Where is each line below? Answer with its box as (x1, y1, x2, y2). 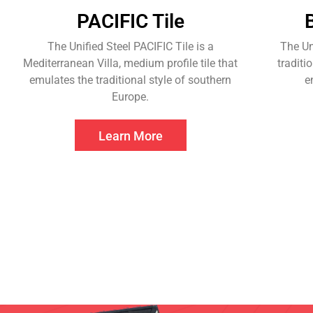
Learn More (98, 129, 163, 144)
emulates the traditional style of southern (29, 73, 232, 87)
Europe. (112, 90, 150, 104)
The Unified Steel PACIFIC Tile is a (47, 40, 214, 54)
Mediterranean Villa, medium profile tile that (23, 57, 238, 71)
